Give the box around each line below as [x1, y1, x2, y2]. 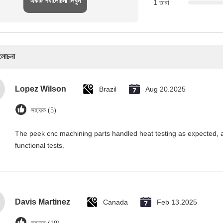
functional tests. [15, 141, 64, 149]
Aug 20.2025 [145, 85, 186, 93]
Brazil [99, 85, 116, 93]
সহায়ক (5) [31, 107, 56, 114]
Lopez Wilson [15, 85, 66, 93]
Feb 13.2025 [157, 198, 197, 206]
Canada [103, 198, 128, 206]
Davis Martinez [15, 198, 70, 206]
